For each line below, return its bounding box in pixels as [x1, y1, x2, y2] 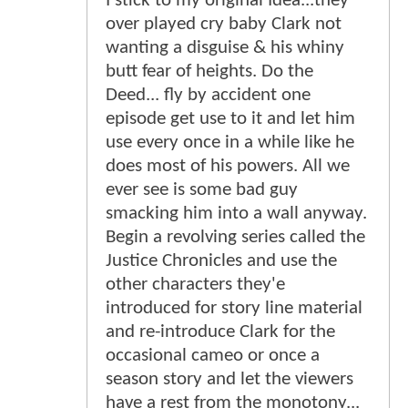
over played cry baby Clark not [106, 14, 342, 34]
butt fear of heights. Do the [106, 61, 313, 81]
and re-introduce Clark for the [106, 321, 335, 342]
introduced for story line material [106, 298, 362, 318]
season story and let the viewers [106, 369, 353, 389]
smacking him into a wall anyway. [106, 203, 367, 223]
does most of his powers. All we [106, 156, 350, 176]
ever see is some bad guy [106, 179, 298, 199]
